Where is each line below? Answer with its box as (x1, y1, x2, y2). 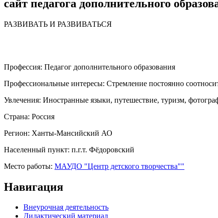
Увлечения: (4, 95, 43, 104)
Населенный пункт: (4, 145, 72, 154)
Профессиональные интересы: (4, 79, 107, 88)
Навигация (4, 180, 63, 193)
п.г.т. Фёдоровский (72, 145, 134, 154)
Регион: (4, 128, 32, 137)
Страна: (4, 112, 32, 121)
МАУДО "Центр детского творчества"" (54, 162, 184, 170)
